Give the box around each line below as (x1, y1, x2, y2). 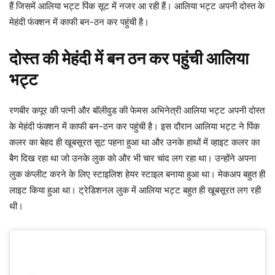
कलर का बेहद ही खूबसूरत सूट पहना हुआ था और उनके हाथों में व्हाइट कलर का (9, 136, 260, 149)
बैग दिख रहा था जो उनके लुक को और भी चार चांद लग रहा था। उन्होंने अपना (9, 152, 256, 165)
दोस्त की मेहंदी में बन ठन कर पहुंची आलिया (9, 48, 249, 69)
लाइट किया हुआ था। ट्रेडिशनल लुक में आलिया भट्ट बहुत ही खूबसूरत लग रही (9, 184, 261, 196)
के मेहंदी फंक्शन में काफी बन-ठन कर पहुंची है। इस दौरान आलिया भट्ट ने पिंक (9, 120, 260, 133)
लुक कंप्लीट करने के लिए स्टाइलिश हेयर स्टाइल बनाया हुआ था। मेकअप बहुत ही (9, 168, 265, 180)
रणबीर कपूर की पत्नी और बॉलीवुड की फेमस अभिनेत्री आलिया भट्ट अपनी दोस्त (9, 104, 265, 117)
